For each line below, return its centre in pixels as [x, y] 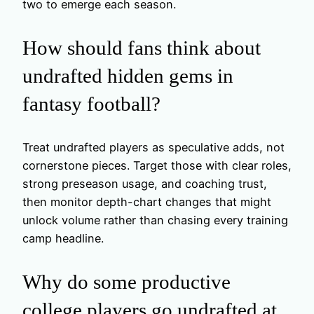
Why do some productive [127, 282]
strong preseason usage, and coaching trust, [145, 183]
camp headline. [63, 238]
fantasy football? [91, 103]
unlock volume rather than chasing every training [155, 220]
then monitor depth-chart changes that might [147, 202]
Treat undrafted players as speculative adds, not [153, 147]
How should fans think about [142, 47]
